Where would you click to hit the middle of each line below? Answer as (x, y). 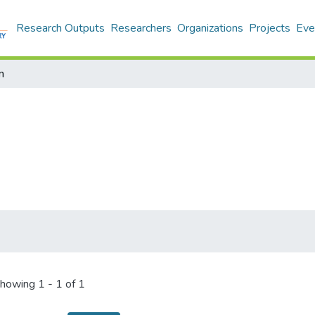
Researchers (141, 28)
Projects (270, 28)
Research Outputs (60, 28)
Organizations (210, 28)
